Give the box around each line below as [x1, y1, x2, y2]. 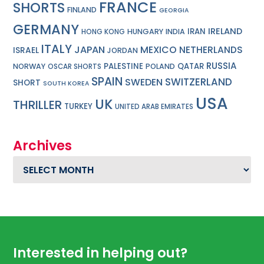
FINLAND [67, 4, 97, 15]
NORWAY [13, 61, 46, 71]
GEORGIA [159, 5, 189, 15]
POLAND [146, 61, 176, 71]
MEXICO [140, 42, 177, 57]
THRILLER [13, 96, 62, 113]
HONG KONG [81, 27, 126, 37]
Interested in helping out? [13, 243, 188, 263]
